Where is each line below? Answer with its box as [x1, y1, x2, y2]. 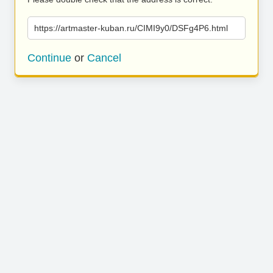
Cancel [87, 52, 121, 64]
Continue [27, 52, 71, 64]
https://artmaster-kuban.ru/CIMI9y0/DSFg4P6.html [34, 23, 228, 33]
